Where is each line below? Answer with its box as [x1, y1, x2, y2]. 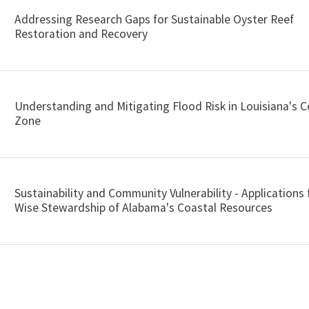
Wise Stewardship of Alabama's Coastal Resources [14, 200, 273, 215]
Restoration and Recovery [14, 26, 148, 41]
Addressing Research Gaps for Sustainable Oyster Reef [14, 12, 295, 27]
